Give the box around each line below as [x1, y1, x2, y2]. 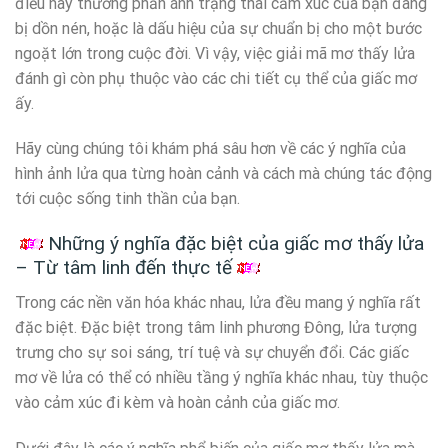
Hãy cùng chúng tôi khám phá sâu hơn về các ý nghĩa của [15, 139, 406, 159]
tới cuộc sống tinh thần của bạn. [15, 189, 240, 209]
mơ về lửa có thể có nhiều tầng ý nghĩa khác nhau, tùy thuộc [15, 367, 428, 387]
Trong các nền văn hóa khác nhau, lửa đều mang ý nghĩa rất [15, 292, 421, 312]
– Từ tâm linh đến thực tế [15, 256, 232, 280]
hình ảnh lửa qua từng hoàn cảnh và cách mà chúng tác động [15, 164, 432, 184]
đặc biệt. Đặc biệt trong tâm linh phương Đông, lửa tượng [15, 317, 417, 337]
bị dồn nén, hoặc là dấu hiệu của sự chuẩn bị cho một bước [15, 18, 422, 38]
